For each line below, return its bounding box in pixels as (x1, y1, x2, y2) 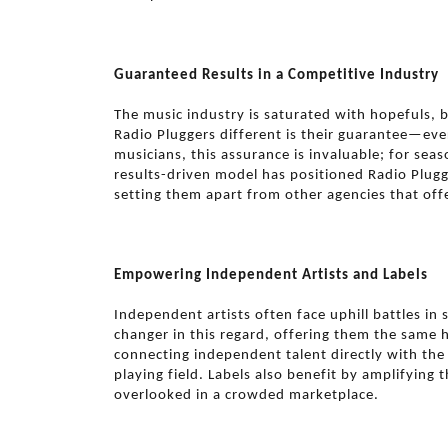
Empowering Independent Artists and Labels (114, 268, 428, 283)
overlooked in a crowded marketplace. (114, 388, 379, 403)
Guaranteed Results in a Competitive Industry (114, 68, 439, 83)
